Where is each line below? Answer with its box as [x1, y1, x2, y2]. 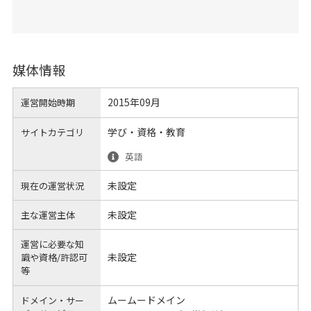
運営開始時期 [21, 96, 76, 110]
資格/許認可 [39, 251, 88, 264]
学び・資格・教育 [107, 124, 185, 139]
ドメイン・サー [21, 293, 85, 307]
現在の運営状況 [21, 178, 85, 192]
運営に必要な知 [21, 237, 85, 251]
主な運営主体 [21, 208, 76, 221]
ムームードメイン [107, 292, 185, 307]
